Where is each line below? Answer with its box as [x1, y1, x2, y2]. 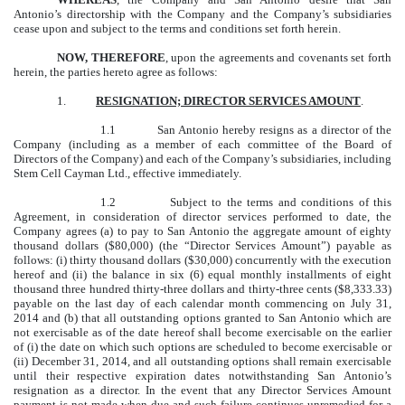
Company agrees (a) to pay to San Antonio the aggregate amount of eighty [14, 223, 391, 238]
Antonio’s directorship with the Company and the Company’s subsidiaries [14, 6, 391, 21]
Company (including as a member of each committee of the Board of [14, 137, 391, 151]
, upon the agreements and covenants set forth [165, 50, 391, 64]
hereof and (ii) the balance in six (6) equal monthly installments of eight [14, 267, 391, 281]
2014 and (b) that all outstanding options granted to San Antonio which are [14, 310, 391, 325]
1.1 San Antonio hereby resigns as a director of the [100, 122, 391, 137]
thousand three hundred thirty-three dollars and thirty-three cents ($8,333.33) [14, 281, 391, 296]
